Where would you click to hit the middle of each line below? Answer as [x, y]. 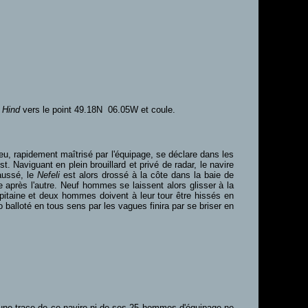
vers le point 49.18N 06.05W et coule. [99, 110]
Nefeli [49, 175]
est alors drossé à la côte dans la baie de [147, 175]
